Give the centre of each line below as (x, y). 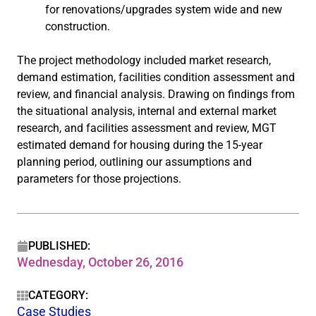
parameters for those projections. (99, 179)
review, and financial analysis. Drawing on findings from (156, 94)
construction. (78, 26)
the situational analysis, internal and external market (147, 111)
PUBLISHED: (59, 246)
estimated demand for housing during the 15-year (140, 145)
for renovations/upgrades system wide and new (164, 10)
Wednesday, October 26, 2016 (100, 262)
